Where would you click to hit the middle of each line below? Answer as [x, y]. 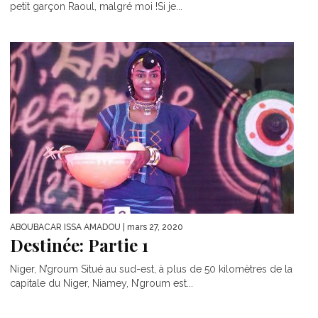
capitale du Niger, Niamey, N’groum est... [102, 284]
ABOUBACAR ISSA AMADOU [65, 227]
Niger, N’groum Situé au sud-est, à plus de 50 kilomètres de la [151, 269]
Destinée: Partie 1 [79, 245]
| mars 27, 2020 [152, 227]
